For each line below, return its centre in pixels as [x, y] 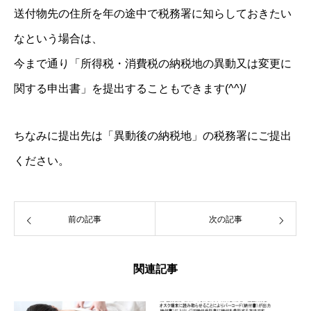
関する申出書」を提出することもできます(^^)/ [130, 88]
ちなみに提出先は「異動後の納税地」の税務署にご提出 [153, 135]
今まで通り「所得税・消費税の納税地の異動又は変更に [153, 63]
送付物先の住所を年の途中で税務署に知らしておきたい [153, 13]
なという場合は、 [58, 38]
